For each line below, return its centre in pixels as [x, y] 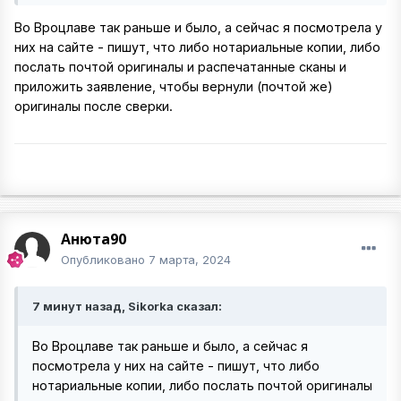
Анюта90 [94, 239]
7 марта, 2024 [190, 260]
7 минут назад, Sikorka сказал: [127, 307]
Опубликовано [105, 260]
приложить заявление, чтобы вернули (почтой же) [174, 87]
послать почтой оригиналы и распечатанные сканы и [180, 67]
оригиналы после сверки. [95, 107]
